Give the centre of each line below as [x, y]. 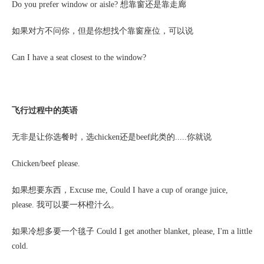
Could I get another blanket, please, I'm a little [173, 231]
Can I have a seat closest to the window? [79, 57]
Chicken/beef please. [46, 164]
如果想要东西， [41, 190]
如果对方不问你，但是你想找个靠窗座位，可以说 [103, 31]
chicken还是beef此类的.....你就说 [153, 137]
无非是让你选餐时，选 [53, 137]
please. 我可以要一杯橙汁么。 [65, 205]
